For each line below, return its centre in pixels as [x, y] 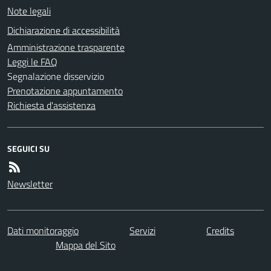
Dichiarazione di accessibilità [64, 30]
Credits [220, 230]
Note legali [29, 11]
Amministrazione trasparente [66, 47]
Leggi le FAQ [32, 62]
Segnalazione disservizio [56, 76]
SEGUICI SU [28, 149]
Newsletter [30, 184]
